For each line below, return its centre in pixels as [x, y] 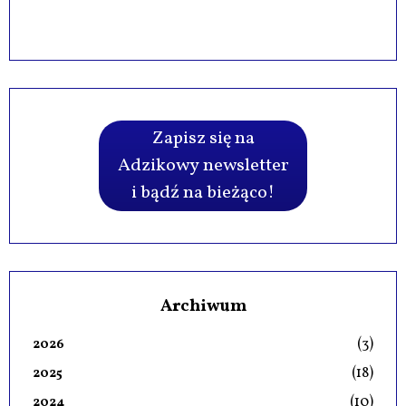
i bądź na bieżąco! [203, 193]
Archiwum [203, 307]
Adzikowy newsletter [203, 166]
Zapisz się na [203, 139]
